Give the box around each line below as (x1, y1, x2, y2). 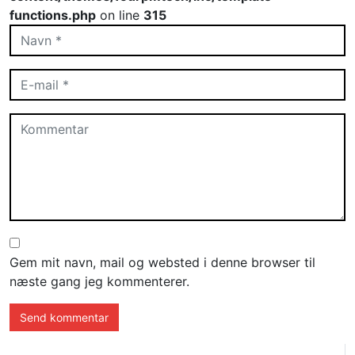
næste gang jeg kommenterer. (10, 273, 189, 290)
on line (96, 7, 143, 24)
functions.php (10, 7, 96, 24)
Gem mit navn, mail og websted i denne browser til (10, 254, 315, 271)
